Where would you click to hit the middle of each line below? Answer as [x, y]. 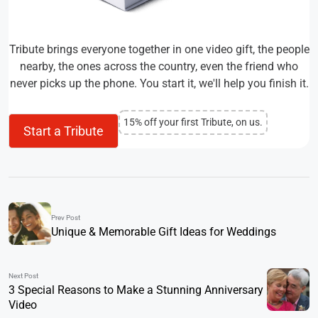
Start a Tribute [64, 131]
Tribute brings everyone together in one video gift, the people [159, 50]
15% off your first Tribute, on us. [193, 122]
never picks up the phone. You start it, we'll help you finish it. [159, 84]
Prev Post [66, 217]
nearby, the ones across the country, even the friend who [159, 67]
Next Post [23, 276]
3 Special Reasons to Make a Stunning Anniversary [136, 290]
